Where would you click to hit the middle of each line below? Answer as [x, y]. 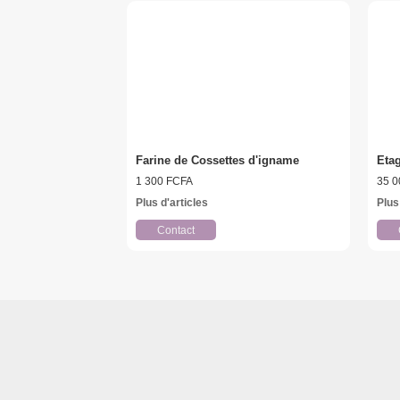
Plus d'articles [171, 203]
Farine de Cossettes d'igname [217, 161]
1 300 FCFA [164, 182]
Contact [175, 230]
